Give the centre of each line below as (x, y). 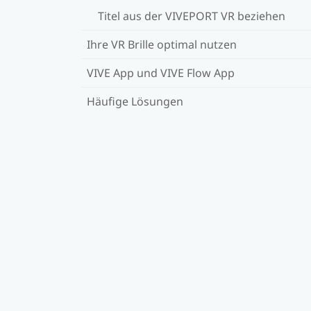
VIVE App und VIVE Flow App (161, 73)
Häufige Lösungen (135, 101)
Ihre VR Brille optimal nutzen (162, 44)
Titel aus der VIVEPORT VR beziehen (192, 16)
